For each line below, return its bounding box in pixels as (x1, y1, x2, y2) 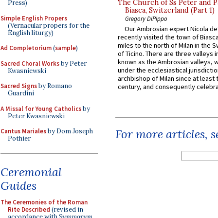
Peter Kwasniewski (8, 111, 65, 120)
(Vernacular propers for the (8, 21, 90, 30)
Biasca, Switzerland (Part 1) (125, 6, 215, 15)
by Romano (37, 82, 72, 90)
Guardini (8, 89, 34, 97)
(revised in (50, 205, 83, 214)
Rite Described (8, 205, 50, 214)
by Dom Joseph (46, 127, 93, 135)
